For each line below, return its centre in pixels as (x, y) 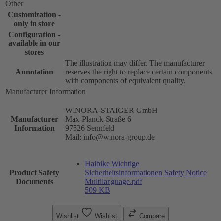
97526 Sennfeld (90, 128)
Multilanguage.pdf (113, 182)
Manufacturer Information (46, 92)
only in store (34, 24)
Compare (152, 216)
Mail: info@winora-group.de (110, 137)
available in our (34, 43)
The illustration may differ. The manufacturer (135, 63)
